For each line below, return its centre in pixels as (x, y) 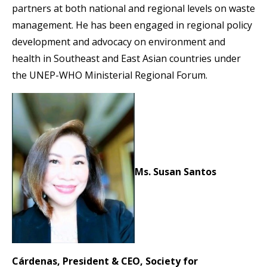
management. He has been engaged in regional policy (132, 25)
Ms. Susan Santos (176, 172)
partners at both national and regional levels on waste (133, 8)
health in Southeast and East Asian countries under (126, 58)
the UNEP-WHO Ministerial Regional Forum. (110, 75)
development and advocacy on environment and (119, 41)
